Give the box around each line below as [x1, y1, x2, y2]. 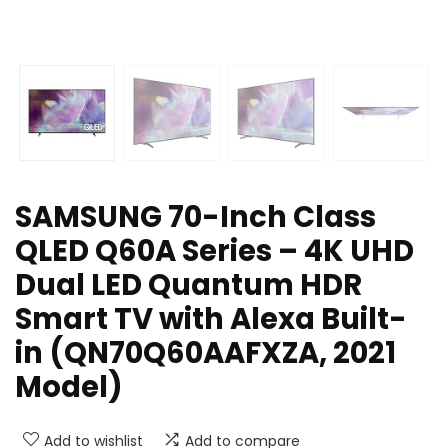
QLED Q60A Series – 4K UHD [15, 231, 414, 272]
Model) [15, 367, 123, 408]
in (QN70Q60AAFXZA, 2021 [15, 333, 396, 374]
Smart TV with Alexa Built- [15, 299, 407, 340]
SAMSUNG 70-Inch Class [15, 197, 376, 238]
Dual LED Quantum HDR [15, 265, 362, 306]
